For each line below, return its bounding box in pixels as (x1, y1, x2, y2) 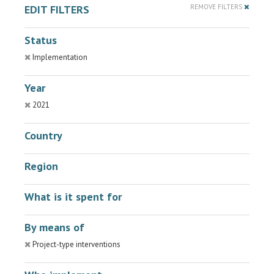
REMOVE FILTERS (190, 2, 244, 11)
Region (24, 159, 58, 173)
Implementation (32, 52, 87, 62)
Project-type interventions (32, 239, 120, 250)
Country (24, 128, 62, 143)
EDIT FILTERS (24, 2, 89, 17)
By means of (24, 220, 84, 234)
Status (24, 33, 57, 47)
